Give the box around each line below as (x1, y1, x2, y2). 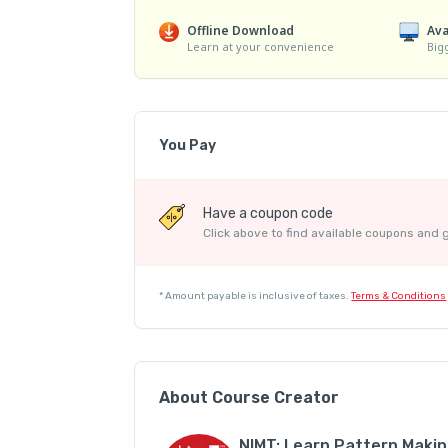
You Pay (159, 137, 217, 155)
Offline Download (187, 22, 295, 39)
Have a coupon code (203, 205, 334, 223)
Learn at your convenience (187, 39, 335, 54)
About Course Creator (159, 388, 340, 408)
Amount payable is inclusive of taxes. (165, 290, 350, 303)
